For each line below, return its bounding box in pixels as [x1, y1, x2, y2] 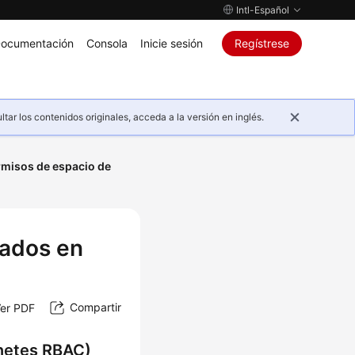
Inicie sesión [139, 36, 203, 50]
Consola [86, 36, 128, 50]
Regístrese [234, 36, 289, 50]
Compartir [69, 300, 121, 315]
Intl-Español [235, 4, 289, 16]
